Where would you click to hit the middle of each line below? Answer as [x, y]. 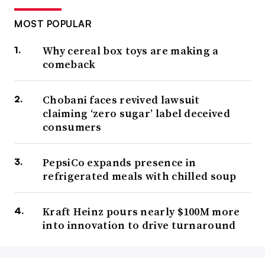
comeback [69, 64]
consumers [72, 127]
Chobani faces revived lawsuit [121, 100]
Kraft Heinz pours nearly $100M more [141, 212]
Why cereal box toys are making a [131, 51]
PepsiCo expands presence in [119, 163]
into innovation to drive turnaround [139, 225]
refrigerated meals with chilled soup [140, 176]
